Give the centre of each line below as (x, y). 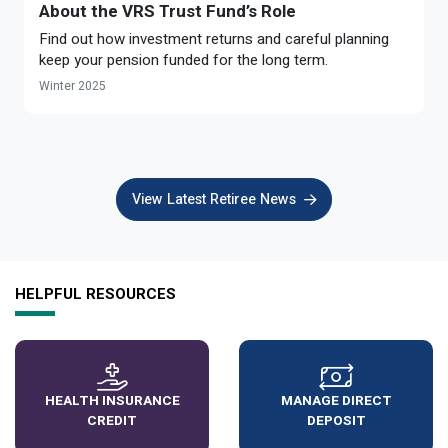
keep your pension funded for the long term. (183, 60)
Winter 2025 (72, 86)
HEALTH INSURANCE (112, 401)
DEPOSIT (336, 421)
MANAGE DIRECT (336, 401)
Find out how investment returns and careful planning (214, 39)
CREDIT (112, 421)
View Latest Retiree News (214, 199)
